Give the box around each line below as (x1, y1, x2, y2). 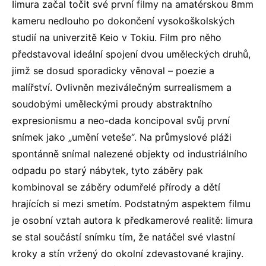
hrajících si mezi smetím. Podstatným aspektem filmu (12, 197, 251, 210)
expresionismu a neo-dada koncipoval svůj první (12, 114, 230, 126)
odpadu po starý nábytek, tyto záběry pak (12, 164, 203, 176)
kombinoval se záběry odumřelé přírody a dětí (12, 180, 220, 193)
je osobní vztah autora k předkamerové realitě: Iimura (12, 214, 253, 226)
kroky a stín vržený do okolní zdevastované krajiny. (12, 247, 243, 259)
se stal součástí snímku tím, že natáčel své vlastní (12, 230, 235, 243)
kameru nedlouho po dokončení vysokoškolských (12, 14, 235, 27)
